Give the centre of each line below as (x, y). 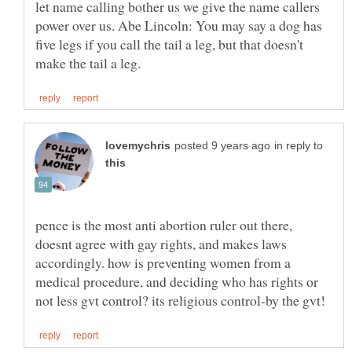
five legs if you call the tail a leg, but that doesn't (169, 44)
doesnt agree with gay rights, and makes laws (161, 244)
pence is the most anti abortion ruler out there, (164, 225)
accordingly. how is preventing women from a (163, 263)
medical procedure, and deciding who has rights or (177, 282)
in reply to (299, 146)
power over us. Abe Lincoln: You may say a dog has (179, 26)
